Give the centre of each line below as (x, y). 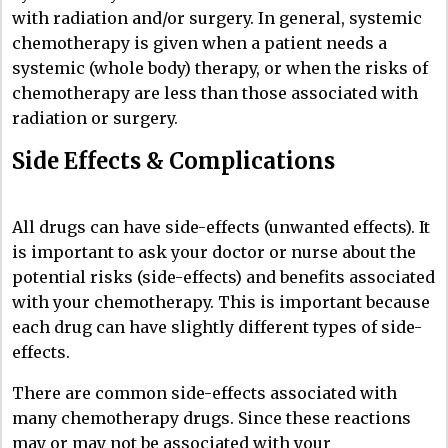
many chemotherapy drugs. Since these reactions (211, 417)
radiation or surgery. (95, 117)
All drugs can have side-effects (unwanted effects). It (221, 226)
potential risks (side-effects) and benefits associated (223, 276)
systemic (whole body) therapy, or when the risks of (220, 67)
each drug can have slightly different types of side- (217, 326)
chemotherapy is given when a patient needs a (199, 42)
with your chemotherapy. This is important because (221, 301)
